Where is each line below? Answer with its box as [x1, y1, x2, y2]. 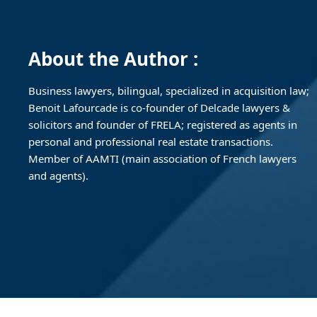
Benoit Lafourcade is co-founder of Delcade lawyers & [28, 100, 290, 115]
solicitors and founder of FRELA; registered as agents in [28, 117, 297, 132]
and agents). [28, 168, 88, 183]
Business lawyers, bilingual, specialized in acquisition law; [28, 83, 309, 98]
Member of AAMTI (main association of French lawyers [28, 151, 296, 166]
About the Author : [28, 46, 198, 71]
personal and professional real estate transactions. [28, 134, 273, 149]
